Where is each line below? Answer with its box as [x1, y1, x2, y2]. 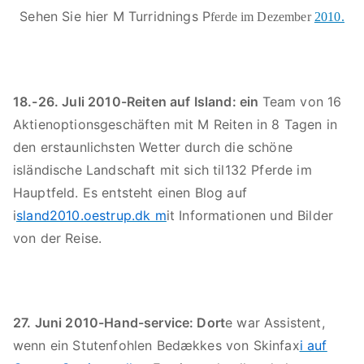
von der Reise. [13, 230, 102, 246]
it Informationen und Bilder [166, 207, 334, 223]
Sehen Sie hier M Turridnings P [19, 8, 211, 24]
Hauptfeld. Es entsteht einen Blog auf [13, 184, 247, 201]
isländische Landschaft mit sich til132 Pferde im [13, 162, 312, 178]
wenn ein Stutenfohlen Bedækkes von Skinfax [13, 337, 300, 353]
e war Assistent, [225, 314, 325, 331]
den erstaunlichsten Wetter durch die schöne [13, 139, 292, 155]
